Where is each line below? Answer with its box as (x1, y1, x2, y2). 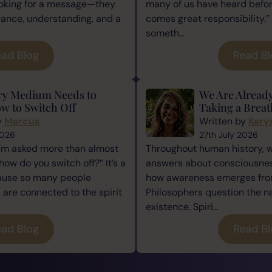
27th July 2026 (199, 129, 259, 140)
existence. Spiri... (146, 200, 219, 213)
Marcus (4, 114, 40, 127)
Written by (199, 114, 249, 127)
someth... (146, 26, 185, 39)
